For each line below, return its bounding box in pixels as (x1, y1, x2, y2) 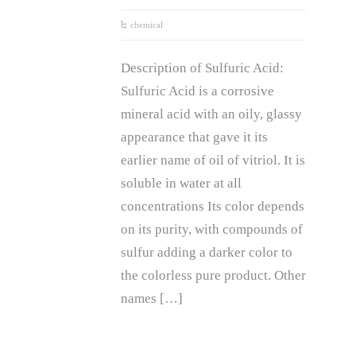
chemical (130, 20, 163, 29)
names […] (121, 291, 183, 306)
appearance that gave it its (121, 130, 268, 145)
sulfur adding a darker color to (121, 245, 292, 260)
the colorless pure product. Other (121, 268, 306, 283)
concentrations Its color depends (121, 199, 304, 214)
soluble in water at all (121, 176, 242, 191)
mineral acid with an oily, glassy (121, 106, 302, 122)
